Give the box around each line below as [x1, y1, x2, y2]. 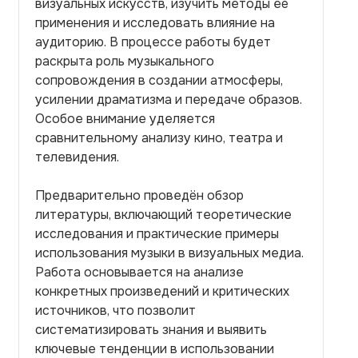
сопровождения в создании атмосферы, [35, 72, 283, 89]
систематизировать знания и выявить [35, 321, 267, 338]
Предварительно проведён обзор [35, 187, 244, 204]
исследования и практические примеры [35, 225, 279, 242]
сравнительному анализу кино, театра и [35, 129, 283, 146]
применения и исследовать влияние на [35, 14, 275, 31]
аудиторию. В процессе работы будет [35, 34, 271, 50]
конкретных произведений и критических [35, 283, 289, 300]
